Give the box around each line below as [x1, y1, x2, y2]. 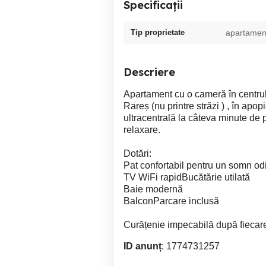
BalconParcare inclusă [123, 196, 219, 206]
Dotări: [123, 148, 151, 159]
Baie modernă [123, 184, 183, 194]
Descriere [123, 65, 175, 79]
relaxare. [123, 125, 160, 135]
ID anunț [123, 241, 161, 251]
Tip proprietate [131, 28, 185, 37]
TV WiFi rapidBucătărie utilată [123, 172, 250, 182]
